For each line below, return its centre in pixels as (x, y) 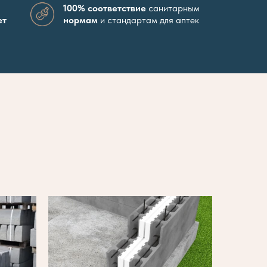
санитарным (173, 8)
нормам (80, 20)
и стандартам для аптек (148, 20)
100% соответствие (105, 8)
